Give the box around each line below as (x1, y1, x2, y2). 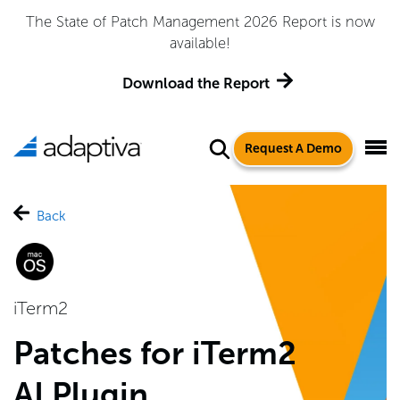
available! (170, 34, 230, 52)
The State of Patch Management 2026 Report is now (25, 12, 375, 30)
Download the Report (121, 74, 270, 92)
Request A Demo (245, 141, 342, 156)
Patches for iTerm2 (13, 334, 296, 372)
